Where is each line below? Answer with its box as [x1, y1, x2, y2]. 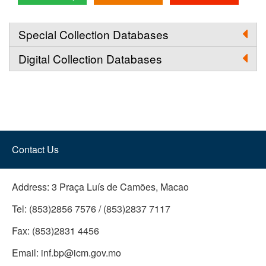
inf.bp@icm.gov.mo [41, 245, 121, 259]
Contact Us [12, 142, 59, 156]
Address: [12, 179, 49, 194]
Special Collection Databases [18, 26, 169, 42]
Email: [12, 245, 39, 259]
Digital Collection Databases [18, 50, 162, 66]
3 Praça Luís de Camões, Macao [52, 179, 189, 194]
